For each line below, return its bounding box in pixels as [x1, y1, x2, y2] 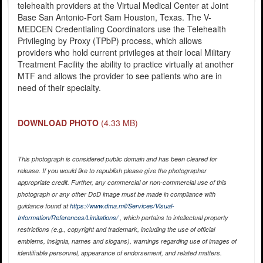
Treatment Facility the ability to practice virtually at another [17, 58, 234, 70]
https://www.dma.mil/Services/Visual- [69, 201, 174, 210]
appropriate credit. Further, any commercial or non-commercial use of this [17, 177, 227, 187]
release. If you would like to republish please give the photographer [17, 166, 207, 175]
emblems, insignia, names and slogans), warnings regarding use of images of [17, 236, 237, 245]
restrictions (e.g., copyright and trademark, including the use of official [17, 224, 215, 234]
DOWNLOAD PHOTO [17, 116, 99, 129]
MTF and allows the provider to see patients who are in [17, 69, 222, 82]
